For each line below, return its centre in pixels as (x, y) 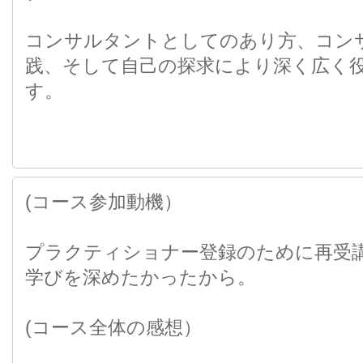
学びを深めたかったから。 (141, 277)
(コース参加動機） (104, 202)
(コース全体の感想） (113, 327)
